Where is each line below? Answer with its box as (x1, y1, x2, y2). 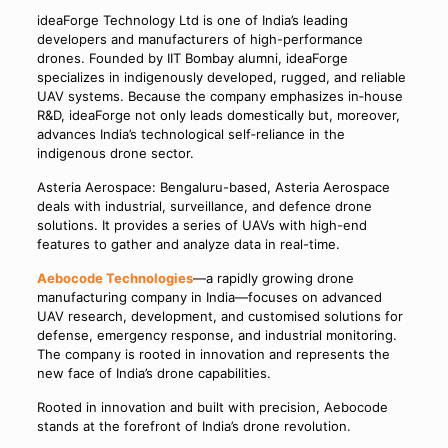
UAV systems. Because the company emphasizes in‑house (36, 88, 403, 105)
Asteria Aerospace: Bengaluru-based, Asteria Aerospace (36, 179, 390, 196)
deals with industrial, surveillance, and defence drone (36, 198, 372, 215)
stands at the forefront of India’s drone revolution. (36, 418, 355, 435)
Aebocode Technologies (36, 270, 193, 287)
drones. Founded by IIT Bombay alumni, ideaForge (36, 50, 348, 67)
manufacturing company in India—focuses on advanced (36, 289, 382, 306)
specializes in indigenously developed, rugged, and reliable (36, 69, 406, 86)
